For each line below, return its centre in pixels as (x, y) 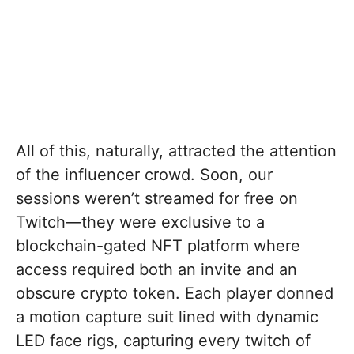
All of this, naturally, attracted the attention (176, 151)
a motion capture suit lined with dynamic (167, 316)
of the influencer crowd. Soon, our (144, 174)
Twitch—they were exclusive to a (140, 222)
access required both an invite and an (156, 269)
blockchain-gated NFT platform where (158, 245)
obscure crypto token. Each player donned (175, 293)
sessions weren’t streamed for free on (157, 198)
